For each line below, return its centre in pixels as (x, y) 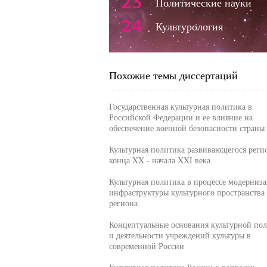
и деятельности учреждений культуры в (180, 235)
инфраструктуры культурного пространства (187, 192)
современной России (146, 246)
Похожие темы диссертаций (173, 75)
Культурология (189, 26)
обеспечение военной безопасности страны (187, 128)
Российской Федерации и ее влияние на (181, 117)
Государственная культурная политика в (180, 106)
